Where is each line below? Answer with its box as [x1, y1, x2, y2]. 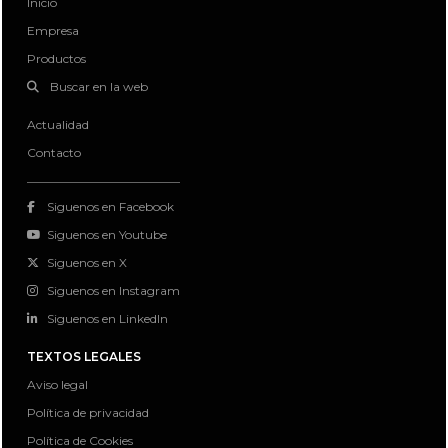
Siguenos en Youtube [47, 227, 167, 243]
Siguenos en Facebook [47, 199, 174, 215]
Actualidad [27, 117, 89, 133]
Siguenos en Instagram [47, 283, 180, 299]
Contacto [27, 145, 81, 161]
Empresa [27, 23, 79, 39]
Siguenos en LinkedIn [47, 311, 168, 327]
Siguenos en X [47, 255, 127, 271]
